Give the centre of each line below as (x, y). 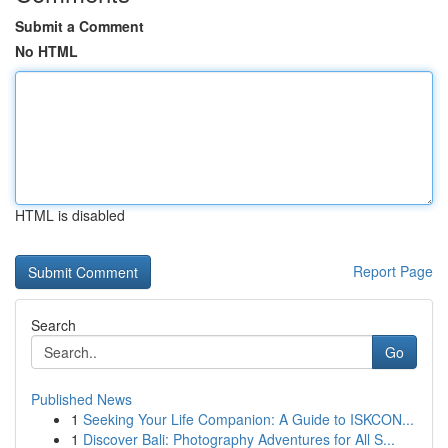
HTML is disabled (70, 215)
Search (53, 325)
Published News (81, 399)
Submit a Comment (79, 26)
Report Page (393, 271)
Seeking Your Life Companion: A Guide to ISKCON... (248, 419)
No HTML (46, 51)
